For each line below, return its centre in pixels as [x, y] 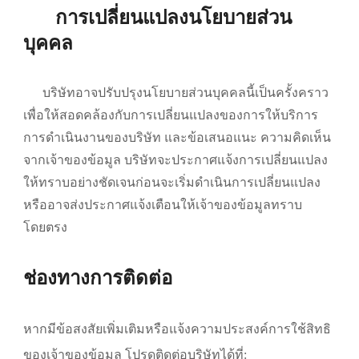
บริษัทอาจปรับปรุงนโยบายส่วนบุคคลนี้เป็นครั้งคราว [186, 93]
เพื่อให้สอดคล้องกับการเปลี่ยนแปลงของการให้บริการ [171, 115]
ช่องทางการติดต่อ [98, 278]
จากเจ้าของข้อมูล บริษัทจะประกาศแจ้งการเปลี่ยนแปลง [175, 160]
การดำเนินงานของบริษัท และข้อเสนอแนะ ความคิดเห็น [177, 138]
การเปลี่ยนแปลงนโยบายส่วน [173, 18]
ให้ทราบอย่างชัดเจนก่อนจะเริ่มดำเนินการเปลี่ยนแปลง [172, 183]
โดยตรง [45, 228]
